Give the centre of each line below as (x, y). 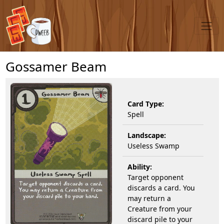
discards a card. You (161, 187)
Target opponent (155, 177)
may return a (149, 198)
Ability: (140, 166)
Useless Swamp (153, 145)
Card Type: (146, 103)
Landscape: (147, 135)
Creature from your (160, 208)
